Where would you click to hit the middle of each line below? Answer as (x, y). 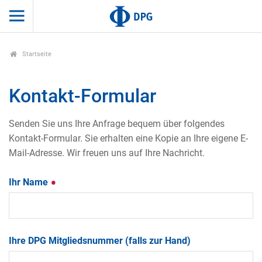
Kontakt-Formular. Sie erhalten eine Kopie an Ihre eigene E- (128, 139)
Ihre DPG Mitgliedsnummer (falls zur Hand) (100, 240)
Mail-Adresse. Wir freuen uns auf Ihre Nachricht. (107, 153)
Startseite (36, 54)
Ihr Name (30, 182)
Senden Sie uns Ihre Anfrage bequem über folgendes (117, 124)
